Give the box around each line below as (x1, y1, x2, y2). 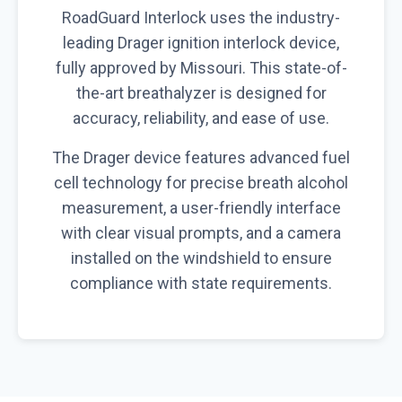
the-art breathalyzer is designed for (75, 83, 327, 102)
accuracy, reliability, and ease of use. (73, 108, 329, 127)
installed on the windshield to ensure (70, 248, 332, 267)
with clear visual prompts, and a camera (61, 223, 341, 242)
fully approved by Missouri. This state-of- (55, 57, 347, 77)
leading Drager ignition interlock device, (63, 32, 339, 52)
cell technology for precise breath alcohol (54, 172, 348, 192)
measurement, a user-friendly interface (61, 197, 341, 217)
